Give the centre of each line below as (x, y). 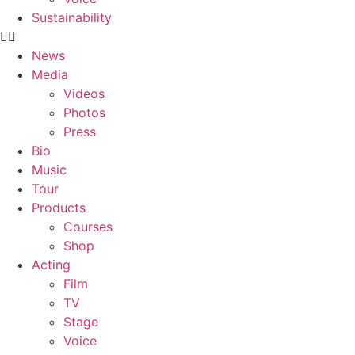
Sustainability (72, 17)
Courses (88, 227)
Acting (51, 265)
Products (59, 208)
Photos (84, 113)
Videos (84, 94)
